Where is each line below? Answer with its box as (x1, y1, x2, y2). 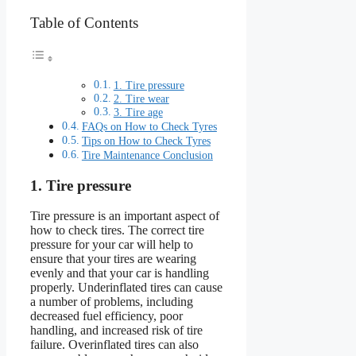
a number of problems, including (30, 295, 193, 309)
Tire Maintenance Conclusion (81, 148, 213, 161)
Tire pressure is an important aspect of (30, 209, 219, 223)
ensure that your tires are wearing (30, 252, 196, 266)
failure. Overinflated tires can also (30, 338, 199, 352)
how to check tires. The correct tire (30, 223, 204, 238)
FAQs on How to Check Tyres (81, 119, 217, 133)
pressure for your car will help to (30, 238, 193, 252)
